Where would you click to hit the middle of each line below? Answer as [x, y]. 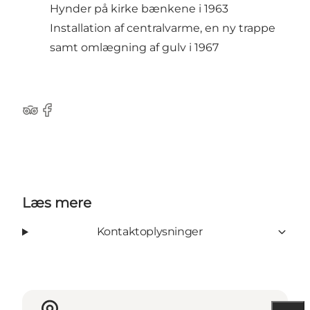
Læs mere [57, 203]
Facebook [65, 117]
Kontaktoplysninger [149, 232]
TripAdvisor [52, 117]
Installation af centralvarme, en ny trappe [163, 28]
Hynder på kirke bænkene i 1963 [139, 9]
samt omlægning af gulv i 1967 [134, 48]
